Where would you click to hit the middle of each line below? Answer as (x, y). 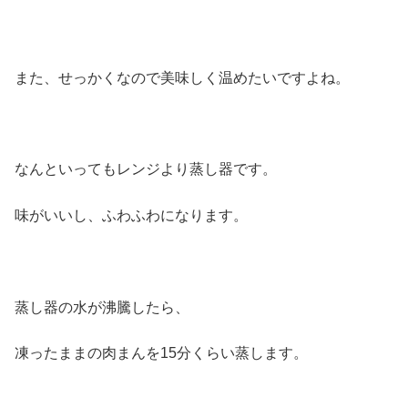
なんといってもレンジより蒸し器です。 (146, 169)
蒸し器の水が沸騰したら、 (102, 307)
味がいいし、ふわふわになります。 (131, 215)
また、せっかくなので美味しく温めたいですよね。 (182, 77)
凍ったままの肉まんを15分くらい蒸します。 (161, 352)
